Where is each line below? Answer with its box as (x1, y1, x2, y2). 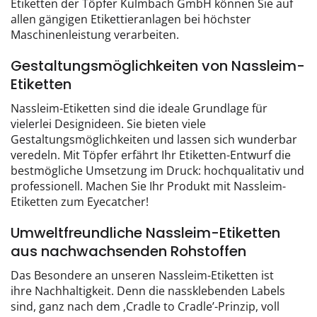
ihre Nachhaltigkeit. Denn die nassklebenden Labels (11, 282, 285, 299)
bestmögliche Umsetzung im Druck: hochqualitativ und (11, 162, 304, 178)
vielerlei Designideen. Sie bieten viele (11, 115, 206, 132)
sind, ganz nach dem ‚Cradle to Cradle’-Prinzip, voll (11, 298, 279, 314)
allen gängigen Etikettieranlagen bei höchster (11, 11, 251, 27)
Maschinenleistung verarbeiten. (11, 26, 179, 42)
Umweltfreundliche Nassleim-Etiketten (11, 222, 280, 243)
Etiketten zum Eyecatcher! (11, 193, 149, 209)
